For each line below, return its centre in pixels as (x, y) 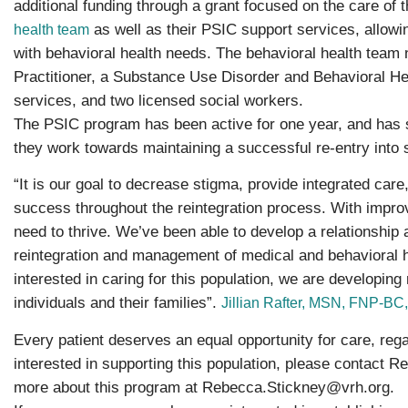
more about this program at (108, 387)
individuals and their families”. (117, 303)
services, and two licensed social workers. (158, 100)
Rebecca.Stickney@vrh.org (296, 387)
